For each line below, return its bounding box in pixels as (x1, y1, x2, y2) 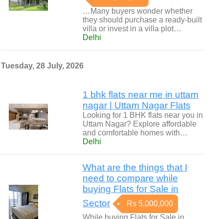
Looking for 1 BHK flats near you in (83, 111, 203, 119)
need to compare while (83, 173, 178, 183)
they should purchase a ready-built (83, 16, 202, 24)
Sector (83, 198, 110, 208)
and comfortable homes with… (83, 129, 188, 137)
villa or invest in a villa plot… (83, 24, 181, 33)
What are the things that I (83, 162, 187, 173)
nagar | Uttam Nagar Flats (83, 100, 191, 110)
